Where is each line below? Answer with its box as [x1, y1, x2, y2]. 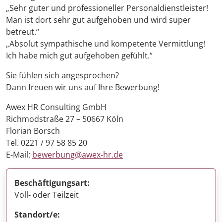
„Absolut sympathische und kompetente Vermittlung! [6, 38, 205, 50]
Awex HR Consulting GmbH [6, 102, 107, 113]
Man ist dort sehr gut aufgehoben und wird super [6, 14, 191, 26]
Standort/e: [14, 209, 60, 221]
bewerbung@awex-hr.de [32, 149, 123, 161]
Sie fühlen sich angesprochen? [6, 70, 119, 81]
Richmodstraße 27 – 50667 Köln [6, 113, 123, 125]
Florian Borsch [6, 125, 60, 137]
